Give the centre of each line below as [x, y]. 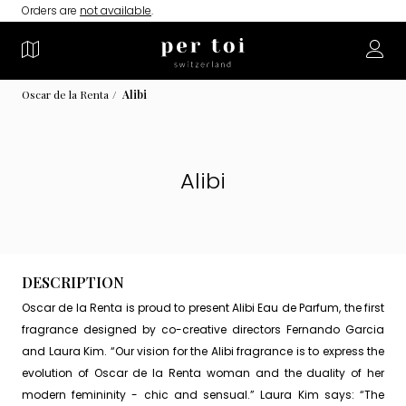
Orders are [51, 10]
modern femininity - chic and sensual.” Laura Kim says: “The [203, 395]
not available [116, 10]
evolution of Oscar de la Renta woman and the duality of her [203, 373]
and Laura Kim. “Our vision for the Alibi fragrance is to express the [203, 351]
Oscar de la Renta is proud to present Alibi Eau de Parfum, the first [203, 308]
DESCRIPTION [73, 282]
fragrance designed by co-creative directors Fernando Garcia [203, 329]
